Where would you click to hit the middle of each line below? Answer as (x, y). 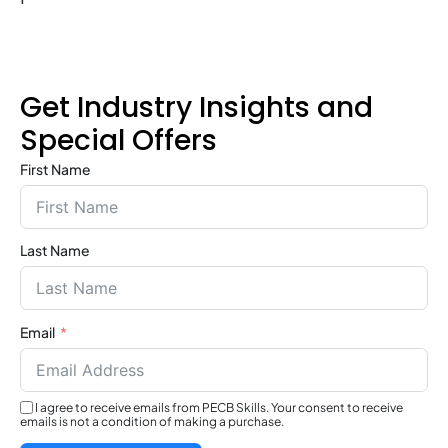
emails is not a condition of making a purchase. (152, 421)
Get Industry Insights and (196, 107)
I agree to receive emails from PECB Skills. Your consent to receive (219, 408)
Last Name (55, 250)
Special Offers (118, 140)
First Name (55, 168)
